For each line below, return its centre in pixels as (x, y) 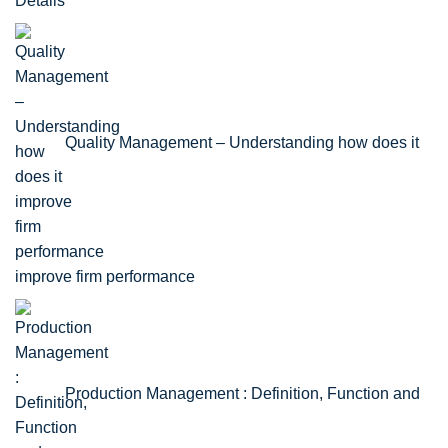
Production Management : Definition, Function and (242, 393)
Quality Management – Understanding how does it (242, 142)
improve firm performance (105, 276)
